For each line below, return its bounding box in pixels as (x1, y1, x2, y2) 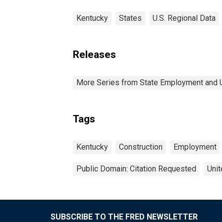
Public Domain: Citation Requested (76, 164, 196, 173)
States (119, 13, 142, 23)
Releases (73, 48, 116, 60)
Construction (119, 142, 163, 152)
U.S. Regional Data (153, 13, 216, 23)
